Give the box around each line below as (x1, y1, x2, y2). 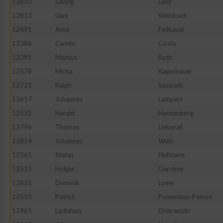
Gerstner (158, 165, 184, 173)
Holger (55, 165, 75, 173)
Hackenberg (158, 109, 193, 117)
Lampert (158, 95, 183, 103)
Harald (55, 109, 75, 117)
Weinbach (158, 11, 187, 19)
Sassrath (158, 81, 183, 89)
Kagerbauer (158, 67, 192, 75)
